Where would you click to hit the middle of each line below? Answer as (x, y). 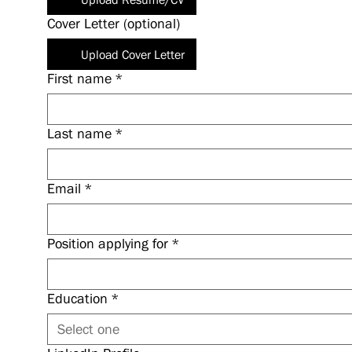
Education (77, 298)
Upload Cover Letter (132, 54)
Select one (88, 329)
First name (79, 78)
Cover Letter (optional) (113, 23)
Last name (79, 133)
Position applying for (107, 243)
